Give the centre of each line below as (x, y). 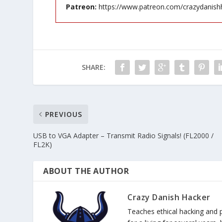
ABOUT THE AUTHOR (86, 171)
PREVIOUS (64, 114)
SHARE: (93, 67)
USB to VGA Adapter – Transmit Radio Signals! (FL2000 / (124, 135)
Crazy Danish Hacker (169, 197)
